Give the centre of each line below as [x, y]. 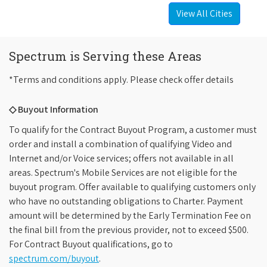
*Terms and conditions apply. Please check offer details [121, 80]
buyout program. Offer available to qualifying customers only [132, 187]
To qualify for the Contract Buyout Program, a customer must [133, 130]
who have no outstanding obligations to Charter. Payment [126, 201]
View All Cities [204, 14]
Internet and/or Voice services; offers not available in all [121, 159]
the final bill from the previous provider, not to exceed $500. [129, 230]
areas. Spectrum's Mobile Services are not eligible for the [123, 173]
